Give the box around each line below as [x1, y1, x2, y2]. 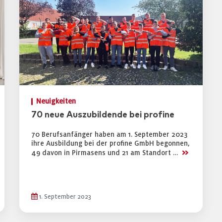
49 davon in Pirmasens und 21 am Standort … [31, 149, 180, 157]
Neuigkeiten [36, 98, 76, 105]
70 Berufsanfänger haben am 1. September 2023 [31, 131, 187, 138]
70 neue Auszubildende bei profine [31, 111, 174, 119]
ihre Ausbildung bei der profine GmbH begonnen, [31, 140, 190, 147]
